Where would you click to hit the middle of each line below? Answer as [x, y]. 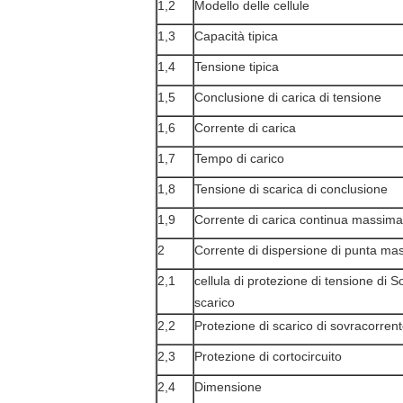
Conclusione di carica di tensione [288, 97]
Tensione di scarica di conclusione [291, 189]
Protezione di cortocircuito [268, 356]
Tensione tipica [237, 67]
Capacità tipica [236, 36]
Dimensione [228, 387]
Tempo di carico [239, 158]
